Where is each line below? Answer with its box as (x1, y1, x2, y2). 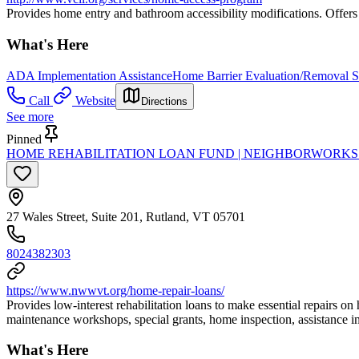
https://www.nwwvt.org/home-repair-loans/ (6, 283, 224, 297)
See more (6, 109, 54, 123)
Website (75, 93, 115, 107)
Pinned (6, 131, 42, 146)
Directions (141, 95, 188, 107)
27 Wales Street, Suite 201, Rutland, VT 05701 (6, 209, 245, 224)
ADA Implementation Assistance (6, 68, 172, 83)
